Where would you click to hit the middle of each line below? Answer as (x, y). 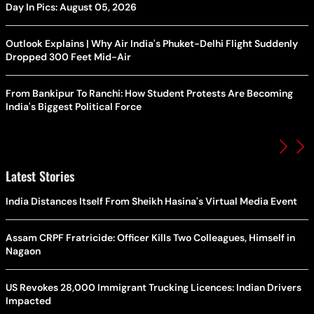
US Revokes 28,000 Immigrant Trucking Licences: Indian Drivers (153, 288)
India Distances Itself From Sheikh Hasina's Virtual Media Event (151, 202)
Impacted (28, 301)
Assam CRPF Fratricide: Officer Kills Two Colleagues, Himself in (150, 238)
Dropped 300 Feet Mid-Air (68, 57)
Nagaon (23, 251)
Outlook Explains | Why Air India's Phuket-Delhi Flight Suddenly (152, 44)
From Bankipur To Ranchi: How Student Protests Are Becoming (149, 94)
